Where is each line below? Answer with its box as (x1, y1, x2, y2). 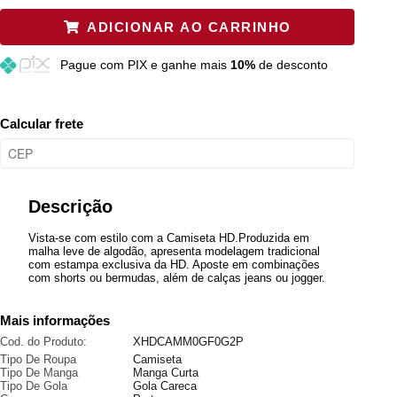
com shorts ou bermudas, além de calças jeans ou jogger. (28, 271, 325, 284)
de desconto (254, 58, 328, 72)
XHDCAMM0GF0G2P (133, 335, 244, 348)
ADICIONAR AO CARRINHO (87, 19, 292, 35)
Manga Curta (133, 366, 198, 379)
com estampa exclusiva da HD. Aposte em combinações (28, 258, 320, 271)
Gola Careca (133, 379, 197, 393)
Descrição (28, 197, 113, 216)
